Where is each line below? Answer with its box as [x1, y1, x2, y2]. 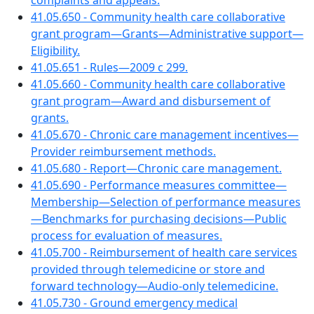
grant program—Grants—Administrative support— [31, 26, 303, 41]
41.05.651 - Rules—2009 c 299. [31, 60, 188, 75]
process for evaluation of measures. [31, 228, 222, 243]
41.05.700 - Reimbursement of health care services [31, 245, 297, 260]
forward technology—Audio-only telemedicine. [31, 278, 278, 294]
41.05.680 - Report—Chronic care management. [31, 161, 282, 176]
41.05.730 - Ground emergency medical [31, 295, 238, 310]
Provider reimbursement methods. [31, 144, 216, 159]
